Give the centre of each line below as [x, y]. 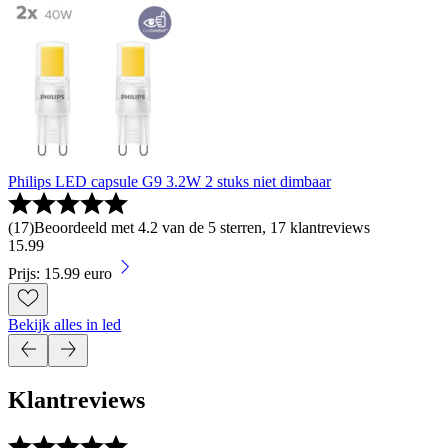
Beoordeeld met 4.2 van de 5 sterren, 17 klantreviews [202, 228]
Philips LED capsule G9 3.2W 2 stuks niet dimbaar [169, 182]
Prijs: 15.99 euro [60, 274]
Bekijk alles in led [64, 325]
